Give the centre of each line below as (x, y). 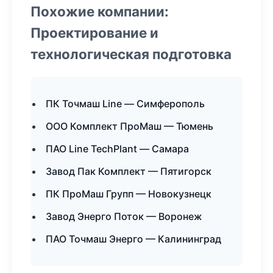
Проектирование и (94, 33)
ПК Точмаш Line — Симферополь (125, 104)
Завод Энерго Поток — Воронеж (124, 216)
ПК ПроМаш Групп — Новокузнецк (129, 194)
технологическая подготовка (131, 54)
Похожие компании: (100, 11)
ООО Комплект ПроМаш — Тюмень (129, 126)
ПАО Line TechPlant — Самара (117, 149)
